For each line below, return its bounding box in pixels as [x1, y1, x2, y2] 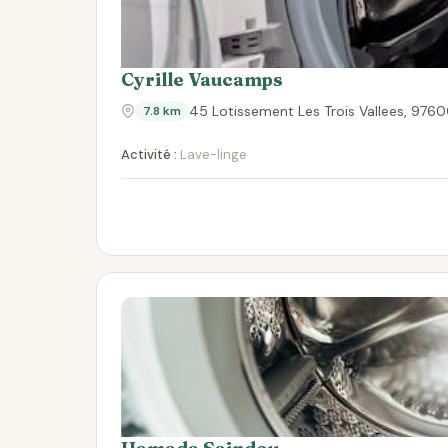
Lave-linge [177, 146, 247, 163]
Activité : [121, 146, 177, 163]
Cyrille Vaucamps [121, 68, 283, 91]
